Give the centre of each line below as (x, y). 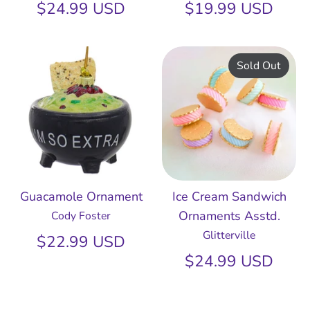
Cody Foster (81, 216)
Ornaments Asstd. (229, 216)
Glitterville (229, 236)
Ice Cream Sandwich (229, 197)
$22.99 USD (81, 242)
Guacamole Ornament (81, 197)
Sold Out (259, 66)
